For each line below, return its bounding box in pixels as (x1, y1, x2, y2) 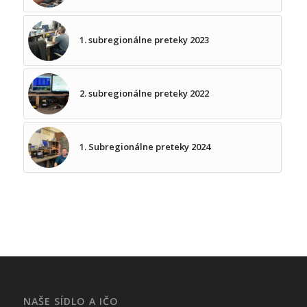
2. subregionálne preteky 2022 (79, 86, 209, 99)
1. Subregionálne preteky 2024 (79, 140, 210, 153)
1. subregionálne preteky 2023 (79, 33, 209, 46)
